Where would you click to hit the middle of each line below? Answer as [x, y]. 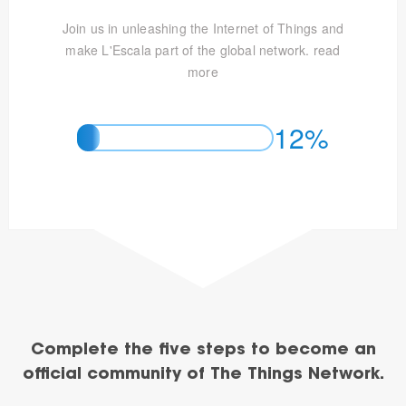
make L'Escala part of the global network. [189, 50]
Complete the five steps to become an [203, 351]
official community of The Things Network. [203, 375]
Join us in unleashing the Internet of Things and [203, 28]
